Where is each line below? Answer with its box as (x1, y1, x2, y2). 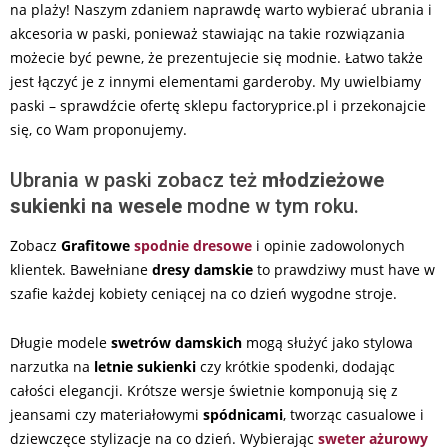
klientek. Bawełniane (10, 260, 152, 280)
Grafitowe (61, 236, 134, 256)
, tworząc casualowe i (283, 405, 424, 425)
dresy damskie (152, 260, 253, 280)
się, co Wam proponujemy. (10, 120, 187, 140)
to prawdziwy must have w (253, 260, 435, 280)
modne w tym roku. (182, 194, 359, 219)
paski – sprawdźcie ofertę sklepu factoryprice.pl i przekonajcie (10, 96, 426, 116)
